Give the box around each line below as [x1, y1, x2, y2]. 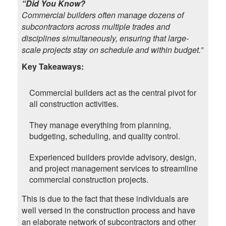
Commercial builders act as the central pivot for [29, 87, 196, 99]
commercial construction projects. [29, 174, 148, 186]
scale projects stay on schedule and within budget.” [21, 44, 203, 56]
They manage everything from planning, [29, 119, 171, 131]
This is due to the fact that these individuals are [21, 193, 189, 205]
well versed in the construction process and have [21, 204, 195, 216]
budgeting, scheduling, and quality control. [29, 130, 180, 142]
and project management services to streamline [29, 162, 198, 175]
